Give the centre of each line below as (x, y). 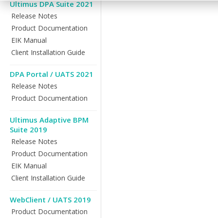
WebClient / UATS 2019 (50, 200)
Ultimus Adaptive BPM (49, 120)
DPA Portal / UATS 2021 (52, 74)
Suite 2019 (28, 129)
